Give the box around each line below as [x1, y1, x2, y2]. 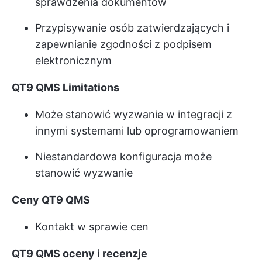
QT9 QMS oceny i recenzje [12, 247, 147, 260]
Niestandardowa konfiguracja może [35, 150, 212, 163]
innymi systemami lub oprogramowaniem [35, 124, 239, 137]
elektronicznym [35, 54, 112, 67]
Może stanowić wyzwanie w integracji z [35, 108, 232, 120]
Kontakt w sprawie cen [35, 220, 149, 233]
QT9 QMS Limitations [12, 81, 119, 94]
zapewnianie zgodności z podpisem [35, 37, 212, 50]
